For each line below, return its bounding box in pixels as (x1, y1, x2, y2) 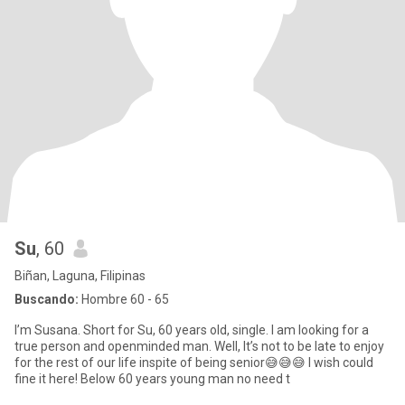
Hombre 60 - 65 (79, 292, 169, 306)
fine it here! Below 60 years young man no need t (14, 372, 290, 386)
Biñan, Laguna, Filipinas (14, 268, 146, 283)
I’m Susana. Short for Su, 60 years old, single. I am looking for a (14, 323, 369, 337)
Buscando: (14, 292, 79, 306)
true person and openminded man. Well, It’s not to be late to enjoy (14, 339, 384, 353)
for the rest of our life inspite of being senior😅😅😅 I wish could (14, 355, 373, 370)
